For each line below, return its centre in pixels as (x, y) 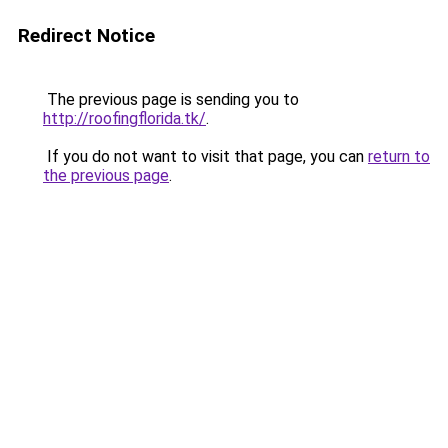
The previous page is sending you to (171, 99)
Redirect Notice (86, 35)
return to (399, 156)
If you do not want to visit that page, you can (205, 156)
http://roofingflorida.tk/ (124, 118)
